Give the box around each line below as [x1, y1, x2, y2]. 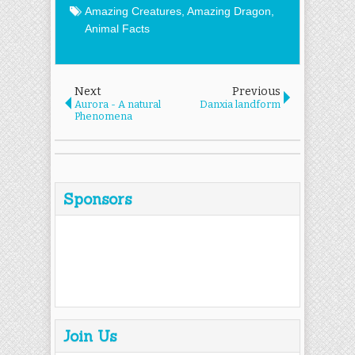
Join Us [63, 326, 116, 345]
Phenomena [74, 109, 132, 122]
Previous [232, 84, 281, 98]
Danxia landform [200, 97, 281, 110]
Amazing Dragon [187, 4, 271, 17]
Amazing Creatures [85, 4, 181, 17]
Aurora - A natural [74, 97, 161, 110]
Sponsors [63, 189, 132, 208]
